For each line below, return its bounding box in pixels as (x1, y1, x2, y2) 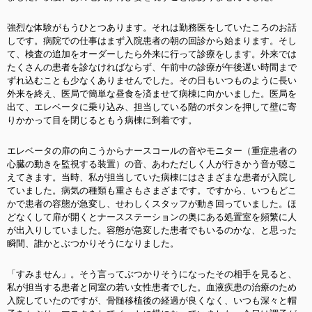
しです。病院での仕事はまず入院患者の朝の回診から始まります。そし (7, 36, 297, 46)
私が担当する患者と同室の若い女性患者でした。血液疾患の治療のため (7, 282, 297, 292)
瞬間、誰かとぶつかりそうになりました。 (7, 238, 179, 249)
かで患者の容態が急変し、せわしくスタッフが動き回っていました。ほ (7, 198, 297, 209)
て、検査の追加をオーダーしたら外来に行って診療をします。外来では (7, 49, 297, 59)
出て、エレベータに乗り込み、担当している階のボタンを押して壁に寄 (7, 102, 297, 112)
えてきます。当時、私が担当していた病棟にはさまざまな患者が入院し (7, 172, 297, 182)
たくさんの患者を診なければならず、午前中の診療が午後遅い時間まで (7, 62, 297, 72)
